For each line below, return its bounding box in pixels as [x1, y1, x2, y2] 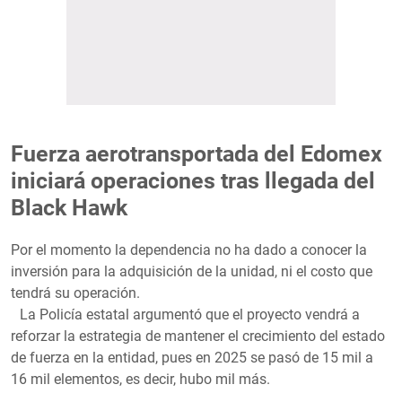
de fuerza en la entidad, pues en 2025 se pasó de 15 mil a [11, 348, 373, 366]
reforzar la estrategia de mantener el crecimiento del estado [11, 327, 385, 345]
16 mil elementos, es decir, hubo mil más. [11, 370, 274, 388]
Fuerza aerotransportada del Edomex [11, 140, 382, 167]
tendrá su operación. [11, 284, 144, 301]
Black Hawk [11, 194, 127, 221]
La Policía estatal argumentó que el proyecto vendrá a [11, 305, 360, 323]
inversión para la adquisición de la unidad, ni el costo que [11, 262, 372, 280]
